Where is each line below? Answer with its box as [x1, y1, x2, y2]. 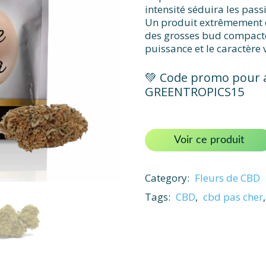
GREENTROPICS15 [145, 83, 245, 100]
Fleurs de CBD [195, 170, 261, 185]
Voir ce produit [173, 134, 244, 145]
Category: [145, 170, 192, 185]
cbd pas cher [203, 189, 264, 204]
